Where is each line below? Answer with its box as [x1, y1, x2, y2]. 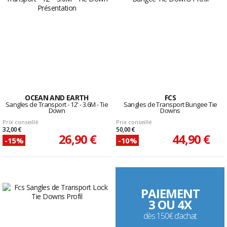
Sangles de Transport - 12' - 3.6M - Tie [5, 100, 108, 109]
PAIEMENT [140, 185, 200, 202]
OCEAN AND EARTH [25, 93, 89, 103]
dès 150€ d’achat [143, 210, 197, 222]
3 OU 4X [148, 196, 192, 213]
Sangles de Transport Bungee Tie [123, 100, 217, 109]
